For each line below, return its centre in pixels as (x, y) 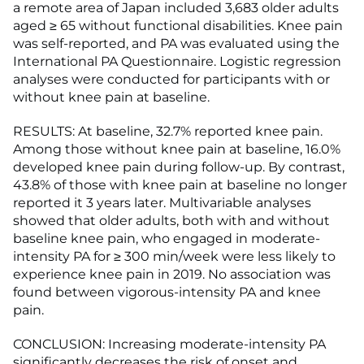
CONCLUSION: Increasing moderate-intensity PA (169, 344)
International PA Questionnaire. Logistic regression (177, 62)
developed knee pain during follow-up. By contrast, (179, 167)
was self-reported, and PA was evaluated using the (176, 44)
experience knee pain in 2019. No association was (172, 275)
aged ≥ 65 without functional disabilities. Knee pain (178, 26)
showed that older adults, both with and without (171, 221)
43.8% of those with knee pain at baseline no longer (180, 185)
